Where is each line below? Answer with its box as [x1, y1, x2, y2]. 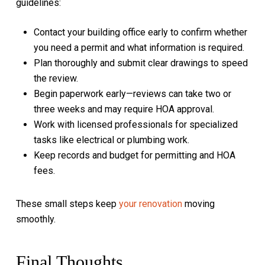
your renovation [118, 198, 182, 209]
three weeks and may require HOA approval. [33, 104, 214, 115]
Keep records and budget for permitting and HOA [33, 150, 235, 161]
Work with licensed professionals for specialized [33, 119, 238, 130]
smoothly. [15, 214, 56, 225]
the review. [33, 73, 78, 84]
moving [182, 198, 215, 209]
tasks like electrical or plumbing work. [33, 134, 189, 146]
